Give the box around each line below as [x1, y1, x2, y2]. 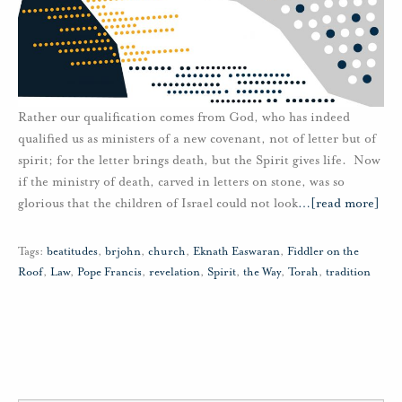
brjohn [105, 243, 141, 258]
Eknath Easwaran [193, 243, 280, 258]
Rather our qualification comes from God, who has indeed [18, 109, 350, 125]
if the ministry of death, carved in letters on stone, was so [18, 173, 345, 189]
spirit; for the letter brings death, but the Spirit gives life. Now [18, 152, 380, 168]
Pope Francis [77, 264, 142, 279]
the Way [243, 264, 281, 279]
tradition [326, 264, 371, 279]
